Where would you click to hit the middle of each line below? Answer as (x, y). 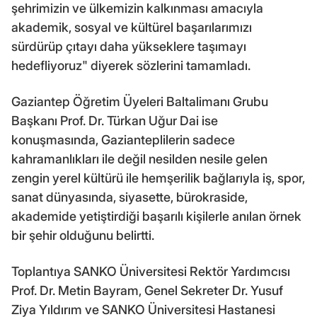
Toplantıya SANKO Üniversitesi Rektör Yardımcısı (151, 271)
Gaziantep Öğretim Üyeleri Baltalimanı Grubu (140, 101)
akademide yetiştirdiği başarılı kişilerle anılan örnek (156, 216)
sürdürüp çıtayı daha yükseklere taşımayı (129, 46)
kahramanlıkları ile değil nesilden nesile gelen (139, 158)
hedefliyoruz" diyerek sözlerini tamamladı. (131, 65)
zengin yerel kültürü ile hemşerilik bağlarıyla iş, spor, (158, 178)
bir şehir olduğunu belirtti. (83, 235)
